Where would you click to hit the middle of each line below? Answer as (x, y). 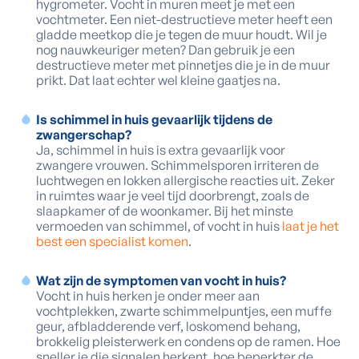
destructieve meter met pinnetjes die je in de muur (183, 65)
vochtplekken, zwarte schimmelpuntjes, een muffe (184, 311)
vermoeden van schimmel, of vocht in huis (159, 226)
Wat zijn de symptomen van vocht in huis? (161, 280)
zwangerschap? (84, 135)
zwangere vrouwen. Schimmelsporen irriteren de (177, 165)
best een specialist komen (112, 241)
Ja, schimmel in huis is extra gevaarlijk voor (161, 150)
